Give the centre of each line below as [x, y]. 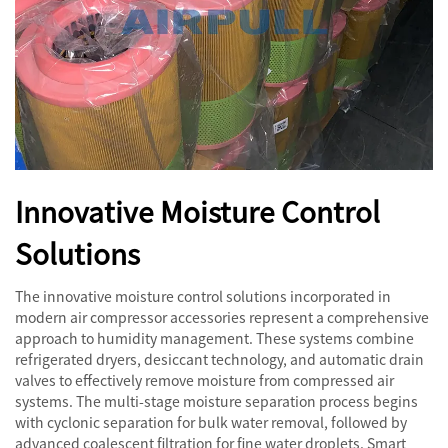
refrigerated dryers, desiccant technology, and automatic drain [219, 359]
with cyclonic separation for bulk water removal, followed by [211, 422]
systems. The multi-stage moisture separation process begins [216, 401]
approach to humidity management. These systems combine [214, 338]
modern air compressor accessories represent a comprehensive [222, 317]
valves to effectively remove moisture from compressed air [204, 380]
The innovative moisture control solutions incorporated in [203, 296]
